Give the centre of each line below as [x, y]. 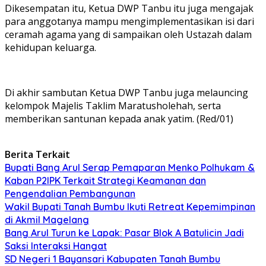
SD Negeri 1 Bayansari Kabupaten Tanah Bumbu [113, 259]
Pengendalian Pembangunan [70, 193]
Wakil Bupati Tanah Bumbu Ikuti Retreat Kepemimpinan [130, 206]
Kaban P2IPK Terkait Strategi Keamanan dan [105, 180]
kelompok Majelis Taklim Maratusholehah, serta [113, 105]
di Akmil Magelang [47, 219]
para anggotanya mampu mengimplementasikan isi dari [129, 21]
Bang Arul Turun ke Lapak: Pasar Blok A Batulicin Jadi [124, 232]
